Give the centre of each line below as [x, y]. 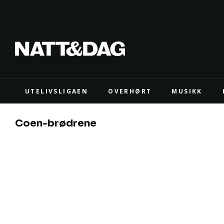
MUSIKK [187, 91]
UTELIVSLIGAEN [57, 91]
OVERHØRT [130, 91]
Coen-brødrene [56, 123]
